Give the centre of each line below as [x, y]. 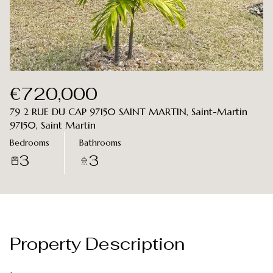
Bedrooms [30, 142]
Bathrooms [100, 142]
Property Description [97, 244]
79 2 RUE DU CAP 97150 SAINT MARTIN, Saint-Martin [129, 112]
